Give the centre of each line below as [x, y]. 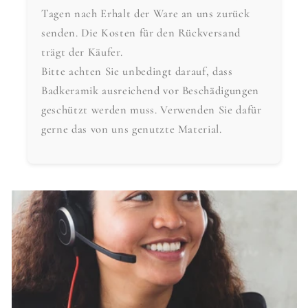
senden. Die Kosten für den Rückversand [141, 33]
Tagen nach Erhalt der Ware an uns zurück [146, 13]
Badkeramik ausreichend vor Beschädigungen [151, 90]
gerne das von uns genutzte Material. [132, 129]
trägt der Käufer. [82, 52]
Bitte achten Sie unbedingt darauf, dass [137, 71]
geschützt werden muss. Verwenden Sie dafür [152, 110]
